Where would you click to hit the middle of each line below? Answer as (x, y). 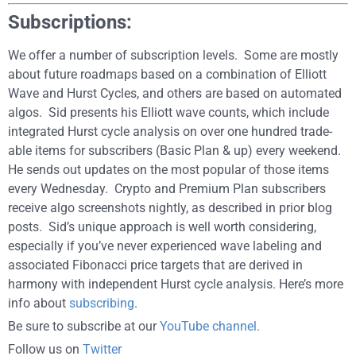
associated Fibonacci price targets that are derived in (155, 265)
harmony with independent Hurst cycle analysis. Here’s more (176, 284)
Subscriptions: (70, 22)
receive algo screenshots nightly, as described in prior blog (170, 208)
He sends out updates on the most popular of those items (168, 170)
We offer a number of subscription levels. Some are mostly (173, 55)
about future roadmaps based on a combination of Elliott (167, 74)
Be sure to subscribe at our (84, 326)
